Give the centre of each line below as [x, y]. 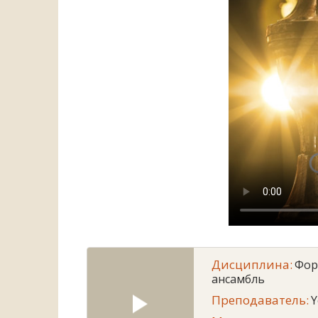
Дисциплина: [252, 264]
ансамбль [238, 279]
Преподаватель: [260, 300]
